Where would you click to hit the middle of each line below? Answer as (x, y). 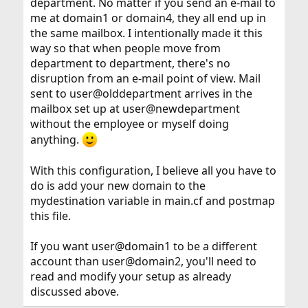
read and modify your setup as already (130, 276)
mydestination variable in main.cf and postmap (152, 200)
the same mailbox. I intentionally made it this (146, 33)
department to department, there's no (130, 64)
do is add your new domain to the (118, 185)
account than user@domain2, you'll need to (143, 261)
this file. (50, 216)
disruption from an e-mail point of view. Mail (145, 79)
